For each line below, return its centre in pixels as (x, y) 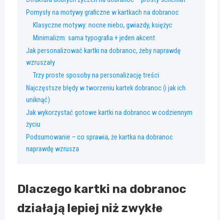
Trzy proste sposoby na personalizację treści (96, 75)
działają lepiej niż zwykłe (90, 208)
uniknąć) (38, 100)
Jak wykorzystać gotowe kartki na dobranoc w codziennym (109, 112)
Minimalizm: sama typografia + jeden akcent (94, 38)
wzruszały (41, 62)
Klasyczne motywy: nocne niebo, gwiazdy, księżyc (103, 25)
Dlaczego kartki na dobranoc (102, 189)
